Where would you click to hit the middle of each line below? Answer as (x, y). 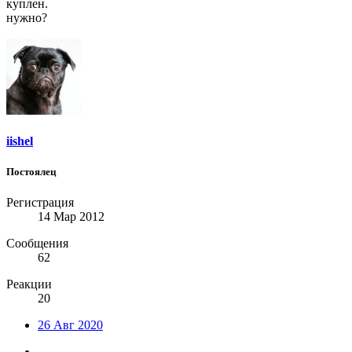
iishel (20, 141)
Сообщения (37, 244)
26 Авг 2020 (70, 325)
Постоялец (31, 171)
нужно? (27, 17)
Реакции (29, 284)
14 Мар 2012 (71, 217)
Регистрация (40, 203)
